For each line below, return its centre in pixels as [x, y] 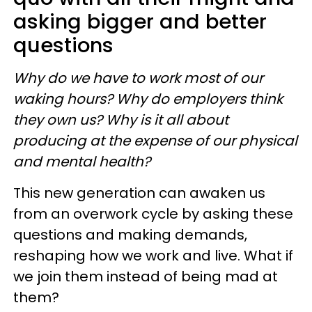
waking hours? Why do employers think [148, 99]
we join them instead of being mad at [146, 276]
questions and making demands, [130, 234]
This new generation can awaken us [139, 193]
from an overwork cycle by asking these [153, 213]
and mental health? [82, 161]
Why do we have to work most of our [138, 78]
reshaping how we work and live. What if [153, 255]
